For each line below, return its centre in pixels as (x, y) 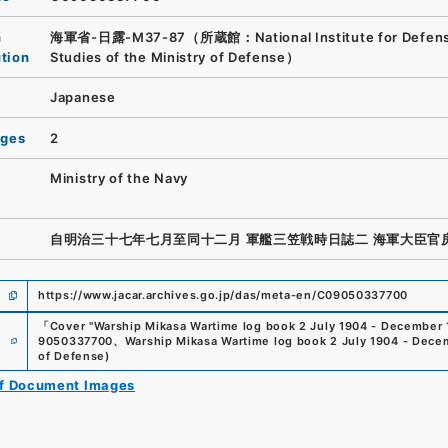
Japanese (83, 97)
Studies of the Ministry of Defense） (175, 56)
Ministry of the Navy (119, 178)
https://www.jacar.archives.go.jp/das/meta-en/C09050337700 (223, 295)
